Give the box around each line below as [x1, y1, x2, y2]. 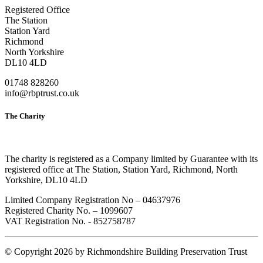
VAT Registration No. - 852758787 [5, 215, 136, 226]
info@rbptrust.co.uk [5, 87, 79, 98]
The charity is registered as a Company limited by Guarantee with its [5, 153, 258, 164]
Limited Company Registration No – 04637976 [5, 194, 180, 205]
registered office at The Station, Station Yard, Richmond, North [5, 164, 238, 174]
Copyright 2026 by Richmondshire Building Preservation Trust [14, 246, 247, 257]
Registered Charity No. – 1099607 [5, 205, 133, 215]
